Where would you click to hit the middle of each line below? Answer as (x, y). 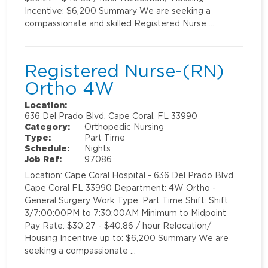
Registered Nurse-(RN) (124, 70)
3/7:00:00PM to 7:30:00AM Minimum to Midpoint (126, 212)
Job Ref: (43, 159)
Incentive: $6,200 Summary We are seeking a (118, 10)
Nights (98, 148)
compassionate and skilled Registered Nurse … (120, 23)
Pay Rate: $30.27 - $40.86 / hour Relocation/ (118, 225)
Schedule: (47, 148)
